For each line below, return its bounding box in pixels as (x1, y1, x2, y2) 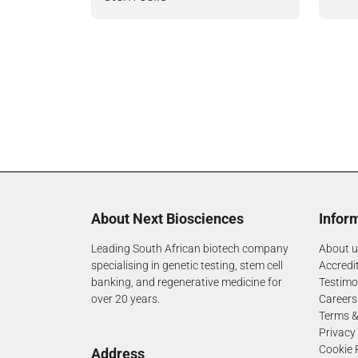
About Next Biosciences (91, 211, 244, 227)
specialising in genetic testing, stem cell (91, 259, 283, 272)
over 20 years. (91, 292, 160, 306)
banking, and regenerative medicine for (91, 276, 282, 289)
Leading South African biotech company (91, 242, 288, 256)
